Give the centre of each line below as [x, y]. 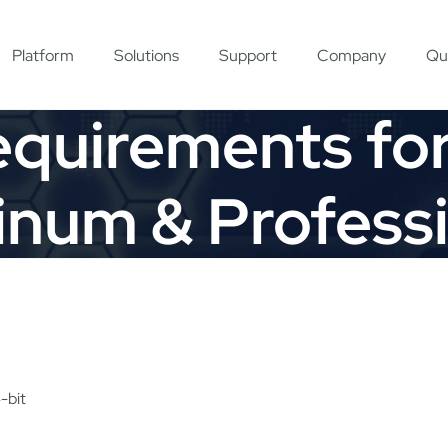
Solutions [146, 55]
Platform [43, 55]
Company [351, 55]
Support [248, 55]
